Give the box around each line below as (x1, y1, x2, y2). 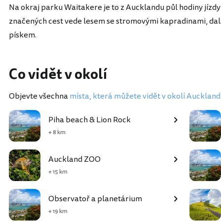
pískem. (9, 29, 37, 41)
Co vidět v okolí (9, 65, 107, 85)
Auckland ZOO (48, 153, 101, 166)
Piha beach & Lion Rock (48, 114, 131, 126)
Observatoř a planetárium (48, 193, 142, 205)
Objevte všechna (9, 90, 70, 103)
